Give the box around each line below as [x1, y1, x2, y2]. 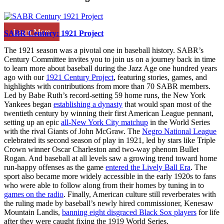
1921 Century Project [46, 73, 113, 82]
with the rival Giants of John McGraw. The [4, 127, 142, 136]
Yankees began [4, 100, 53, 109]
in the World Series [148, 118, 210, 127]
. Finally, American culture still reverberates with [63, 190, 216, 199]
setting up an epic [4, 118, 61, 127]
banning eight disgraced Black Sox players [62, 208, 196, 217]
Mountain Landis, [4, 208, 62, 217]
